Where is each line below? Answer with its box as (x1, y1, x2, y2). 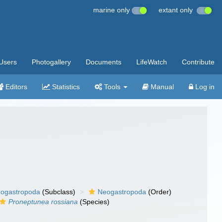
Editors (3, 83, 27, 91)
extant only (159, 6, 197, 14)
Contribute (182, 58, 215, 66)
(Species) (78, 198, 110, 206)
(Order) (146, 188, 172, 196)
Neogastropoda (98, 188, 147, 196)
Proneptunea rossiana (8, 198, 78, 206)
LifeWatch (136, 58, 167, 66)
